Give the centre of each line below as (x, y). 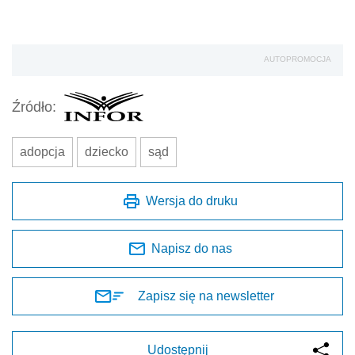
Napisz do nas (192, 249)
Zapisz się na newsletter (206, 296)
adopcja (42, 152)
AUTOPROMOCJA (298, 59)
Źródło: (34, 107)
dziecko (107, 152)
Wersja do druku (192, 201)
